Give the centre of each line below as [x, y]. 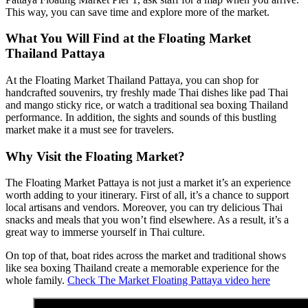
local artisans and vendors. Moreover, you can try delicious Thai [144, 208]
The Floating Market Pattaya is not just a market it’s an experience [148, 183]
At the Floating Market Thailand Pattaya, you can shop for [132, 80]
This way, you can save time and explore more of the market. [137, 12]
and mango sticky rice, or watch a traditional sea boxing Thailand [147, 105]
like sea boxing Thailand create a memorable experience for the [142, 268]
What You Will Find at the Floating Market [128, 38]
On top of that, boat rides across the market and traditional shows [146, 256]
